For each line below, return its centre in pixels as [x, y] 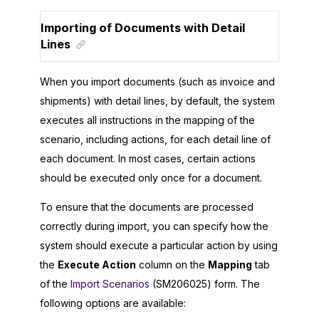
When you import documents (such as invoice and [157, 81]
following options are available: [113, 303]
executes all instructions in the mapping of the [147, 120]
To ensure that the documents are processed [147, 206]
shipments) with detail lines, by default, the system [157, 100]
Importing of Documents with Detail [143, 27]
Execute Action [97, 264]
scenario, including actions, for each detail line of [155, 139]
